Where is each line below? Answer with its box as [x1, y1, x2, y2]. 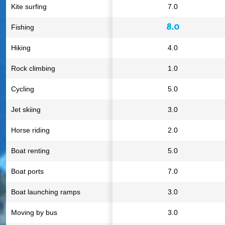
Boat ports [11, 167, 44, 175]
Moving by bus [11, 208, 57, 216]
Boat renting [11, 147, 50, 155]
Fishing [11, 23, 34, 31]
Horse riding [11, 126, 50, 134]
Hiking [11, 44, 31, 52]
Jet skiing [11, 105, 41, 114]
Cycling [11, 85, 34, 93]
